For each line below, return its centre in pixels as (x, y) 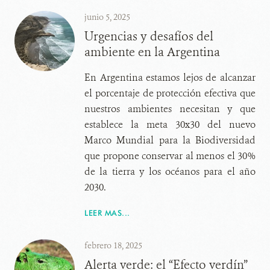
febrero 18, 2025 (113, 246)
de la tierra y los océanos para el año (170, 171)
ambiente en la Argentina (152, 52)
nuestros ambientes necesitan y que (170, 109)
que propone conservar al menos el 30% (170, 156)
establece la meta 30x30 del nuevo (170, 124)
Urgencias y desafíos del (149, 36)
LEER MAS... (107, 213)
